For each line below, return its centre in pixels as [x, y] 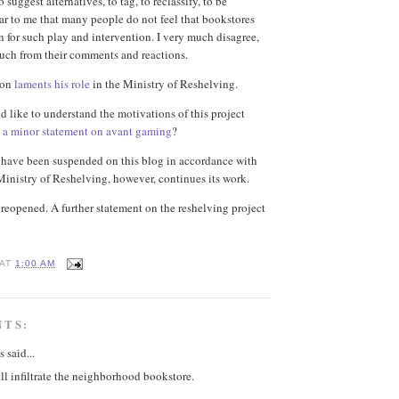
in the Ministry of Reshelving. [164, 84]
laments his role [52, 84]
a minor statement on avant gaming [87, 131]
